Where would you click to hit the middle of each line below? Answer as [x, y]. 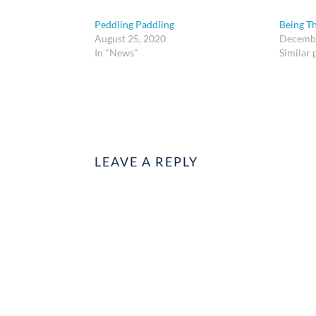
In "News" [117, 52]
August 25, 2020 [130, 38]
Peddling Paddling [135, 24]
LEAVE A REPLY [147, 161]
